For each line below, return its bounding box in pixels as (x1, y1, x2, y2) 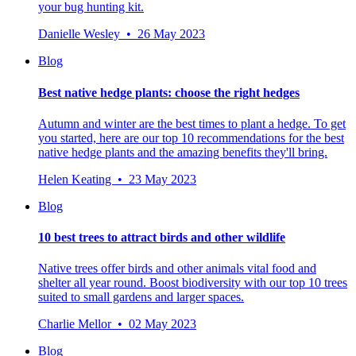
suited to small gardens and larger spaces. (38, 290, 244, 304)
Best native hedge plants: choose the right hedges (38, 85, 300, 99)
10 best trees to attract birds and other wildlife (38, 230, 285, 245)
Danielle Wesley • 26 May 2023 (38, 27, 205, 41)
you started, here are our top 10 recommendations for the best (38, 130, 344, 145)
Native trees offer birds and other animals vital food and (38, 261, 316, 276)
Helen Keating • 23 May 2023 (38, 172, 196, 186)
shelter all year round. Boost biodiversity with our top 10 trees (38, 276, 347, 290)
